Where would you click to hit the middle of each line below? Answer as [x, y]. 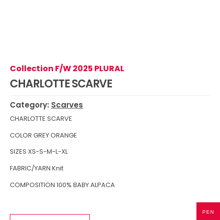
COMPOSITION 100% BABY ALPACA [62, 185]
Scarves [67, 105]
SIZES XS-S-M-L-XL [39, 152]
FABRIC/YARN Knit [37, 168]
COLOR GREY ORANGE [43, 135]
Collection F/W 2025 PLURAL [67, 68]
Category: [30, 105]
